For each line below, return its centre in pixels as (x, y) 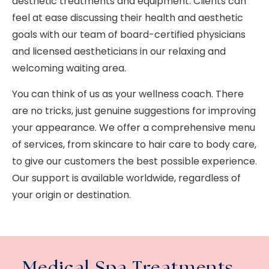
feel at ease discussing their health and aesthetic (128, 18)
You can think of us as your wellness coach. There (128, 94)
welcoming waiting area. (69, 68)
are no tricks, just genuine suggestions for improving (134, 110)
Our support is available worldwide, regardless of (126, 178)
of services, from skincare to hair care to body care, (134, 144)
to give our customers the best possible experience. (134, 161)
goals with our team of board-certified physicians (129, 35)
